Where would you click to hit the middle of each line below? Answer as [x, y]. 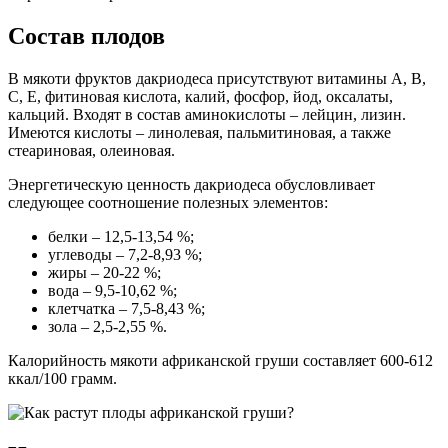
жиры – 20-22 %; [104, 273]
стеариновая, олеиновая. [91, 151]
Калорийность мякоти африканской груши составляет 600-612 [220, 361]
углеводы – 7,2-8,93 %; [125, 255]
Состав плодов [86, 36]
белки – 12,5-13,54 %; [121, 237]
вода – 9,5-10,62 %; [112, 291]
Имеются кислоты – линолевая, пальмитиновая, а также [199, 133]
